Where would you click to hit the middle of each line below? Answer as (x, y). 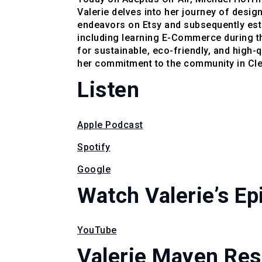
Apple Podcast (110, 125)
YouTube (97, 230)
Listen (108, 90)
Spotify (94, 147)
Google (94, 169)
